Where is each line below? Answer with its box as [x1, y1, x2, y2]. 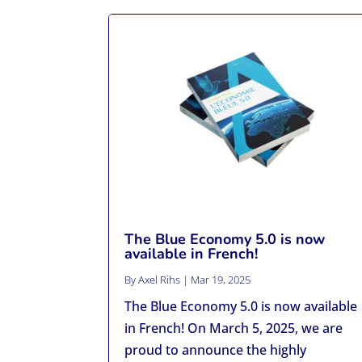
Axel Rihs [138, 272, 181, 287]
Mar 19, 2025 [191, 272, 251, 287]
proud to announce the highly [124, 341, 307, 359]
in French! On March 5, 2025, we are [124, 319, 343, 337]
